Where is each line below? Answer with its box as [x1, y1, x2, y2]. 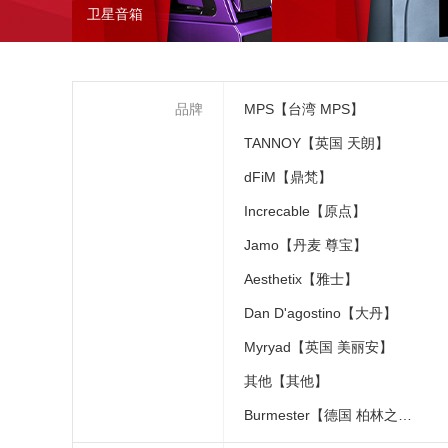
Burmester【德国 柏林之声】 [398, 407, 412, 423]
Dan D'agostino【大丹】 [244, 305, 397, 321]
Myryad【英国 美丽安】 [244, 339, 393, 355]
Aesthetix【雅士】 [244, 271, 358, 287]
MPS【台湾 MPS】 [244, 101, 364, 117]
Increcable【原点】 [244, 203, 366, 219]
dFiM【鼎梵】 [244, 169, 332, 185]
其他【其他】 [244, 373, 328, 389]
